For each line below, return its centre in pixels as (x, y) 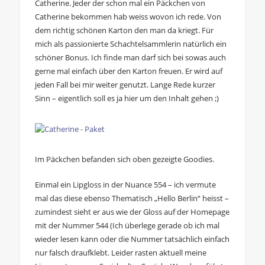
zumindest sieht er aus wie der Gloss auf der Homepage (132, 211)
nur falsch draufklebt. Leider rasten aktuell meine (120, 252)
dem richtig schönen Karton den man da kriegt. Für (124, 30)
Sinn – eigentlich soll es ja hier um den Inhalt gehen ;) (127, 98)
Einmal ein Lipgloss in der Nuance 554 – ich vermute (125, 184)
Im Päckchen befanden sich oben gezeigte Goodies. (124, 159)
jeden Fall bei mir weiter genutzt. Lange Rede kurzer (125, 84)
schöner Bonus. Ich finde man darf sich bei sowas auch (130, 57)
